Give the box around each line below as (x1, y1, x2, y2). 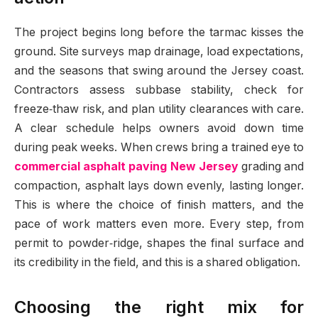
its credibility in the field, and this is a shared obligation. (14, 256, 300, 270)
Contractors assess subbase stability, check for (14, 83, 304, 97)
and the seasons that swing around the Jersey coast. (14, 64, 304, 78)
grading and (238, 160, 305, 174)
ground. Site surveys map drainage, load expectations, (14, 45, 304, 59)
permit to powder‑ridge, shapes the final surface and (14, 236, 304, 251)
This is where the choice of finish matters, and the (14, 198, 304, 212)
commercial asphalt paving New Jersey (14, 160, 238, 174)
